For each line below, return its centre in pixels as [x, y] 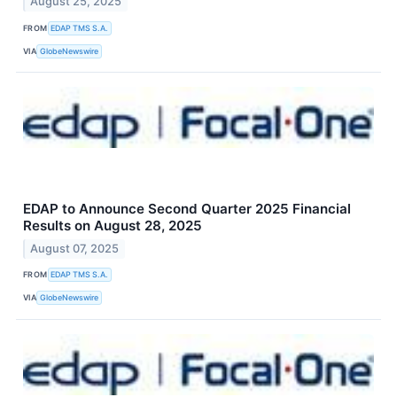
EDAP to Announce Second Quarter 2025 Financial [187, 209]
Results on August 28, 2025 [113, 226]
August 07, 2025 [75, 248]
